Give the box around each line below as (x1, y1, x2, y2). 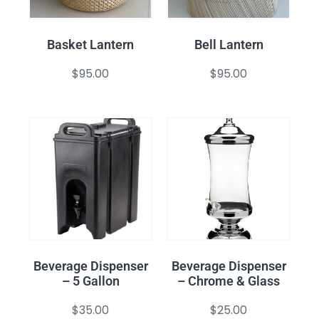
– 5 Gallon (61, 273, 120, 289)
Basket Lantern (47, 37, 134, 53)
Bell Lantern (194, 37, 263, 53)
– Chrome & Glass (177, 273, 280, 289)
